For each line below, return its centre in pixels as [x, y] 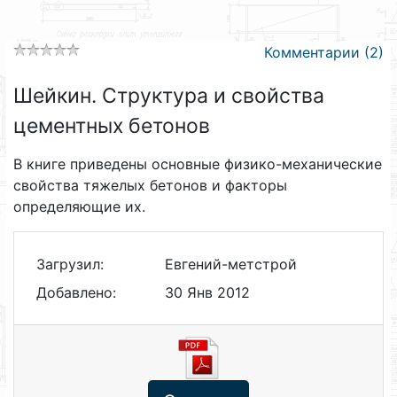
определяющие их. [79, 206]
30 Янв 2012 [207, 292]
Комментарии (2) [324, 52]
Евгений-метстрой [230, 264]
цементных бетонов [112, 126]
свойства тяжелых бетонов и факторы [150, 185]
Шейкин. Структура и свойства [169, 96]
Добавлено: [76, 292]
